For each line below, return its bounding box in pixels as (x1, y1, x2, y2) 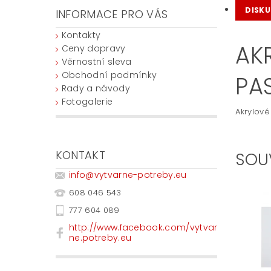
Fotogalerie (61, 95, 113, 108)
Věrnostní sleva (61, 55, 132, 68)
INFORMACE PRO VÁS (55, 6, 168, 22)
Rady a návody (61, 82, 130, 94)
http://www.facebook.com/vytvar (68, 221, 218, 234)
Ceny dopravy (61, 42, 126, 54)
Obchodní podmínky (61, 68, 157, 81)
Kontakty (61, 28, 101, 41)
